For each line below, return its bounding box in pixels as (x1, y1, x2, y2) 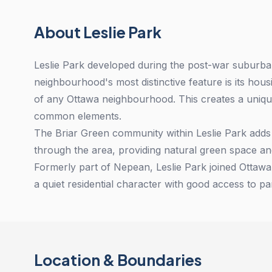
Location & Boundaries (34, 250, 202, 270)
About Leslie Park (34, 22, 161, 42)
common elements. (34, 110, 121, 122)
